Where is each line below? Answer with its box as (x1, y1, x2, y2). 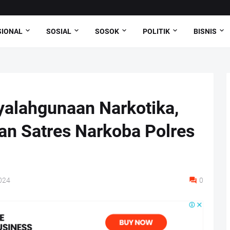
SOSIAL (46, 27, 72, 35)
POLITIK (143, 27, 170, 35)
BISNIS (194, 27, 217, 35)
